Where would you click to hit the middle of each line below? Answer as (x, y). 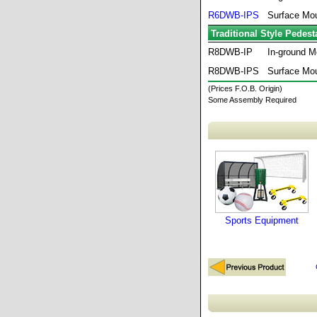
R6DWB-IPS (234, 15)
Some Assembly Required (252, 100)
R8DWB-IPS (234, 71)
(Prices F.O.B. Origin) (245, 88)
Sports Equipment (261, 220)
